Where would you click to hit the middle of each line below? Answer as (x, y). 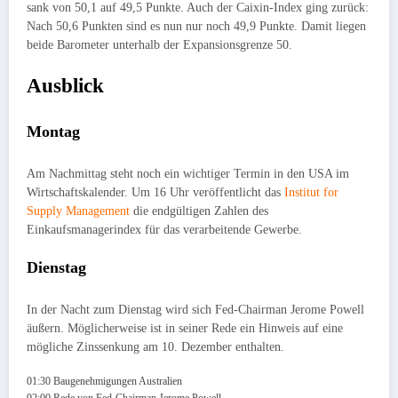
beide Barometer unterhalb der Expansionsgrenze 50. (161, 44)
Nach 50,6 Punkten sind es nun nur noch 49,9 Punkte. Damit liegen (196, 26)
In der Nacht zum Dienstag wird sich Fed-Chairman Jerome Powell (195, 309)
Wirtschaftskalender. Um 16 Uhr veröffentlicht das (155, 192)
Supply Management (78, 211)
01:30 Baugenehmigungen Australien (104, 381)
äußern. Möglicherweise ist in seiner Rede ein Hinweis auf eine (185, 328)
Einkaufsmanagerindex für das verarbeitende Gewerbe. (168, 229)
